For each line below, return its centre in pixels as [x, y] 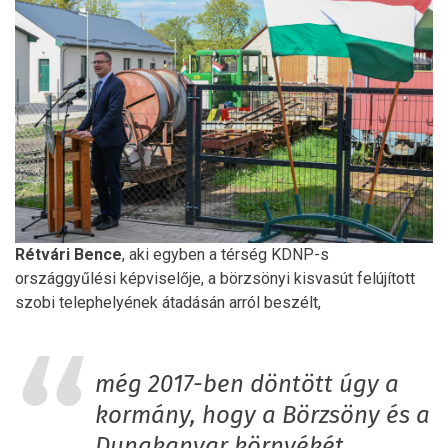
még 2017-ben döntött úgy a [247, 384]
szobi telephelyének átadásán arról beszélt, [168, 302]
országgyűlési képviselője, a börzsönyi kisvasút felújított [215, 278]
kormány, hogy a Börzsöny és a [262, 415]
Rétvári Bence [68, 254]
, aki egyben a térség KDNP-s [225, 254]
